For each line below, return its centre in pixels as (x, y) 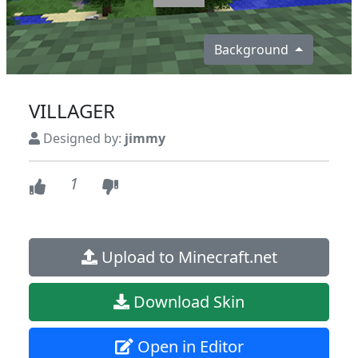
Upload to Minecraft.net (187, 257)
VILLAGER (72, 111)
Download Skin (187, 302)
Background (253, 50)
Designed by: (82, 138)
